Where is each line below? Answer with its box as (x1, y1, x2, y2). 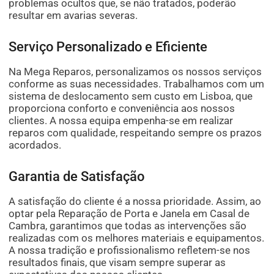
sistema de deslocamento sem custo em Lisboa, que (9, 90, 253, 103)
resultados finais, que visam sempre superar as (9, 256, 226, 269)
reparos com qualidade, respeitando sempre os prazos (9, 127, 262, 139)
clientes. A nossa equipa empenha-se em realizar (9, 114, 234, 127)
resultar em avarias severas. (9, 9, 138, 22)
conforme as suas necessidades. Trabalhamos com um (9, 78, 265, 91)
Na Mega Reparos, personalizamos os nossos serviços (9, 65, 262, 78)
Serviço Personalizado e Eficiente (9, 39, 208, 55)
